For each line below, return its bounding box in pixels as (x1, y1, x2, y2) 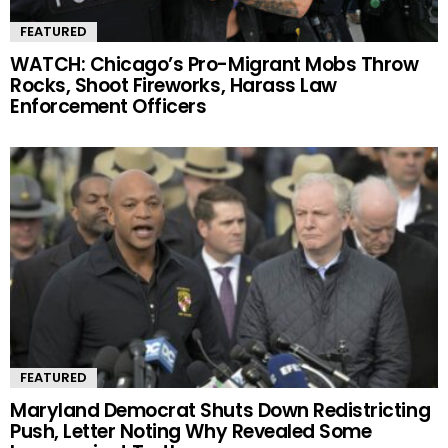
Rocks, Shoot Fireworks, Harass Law (10, 71, 337, 99)
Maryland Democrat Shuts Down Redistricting (10, 396, 431, 424)
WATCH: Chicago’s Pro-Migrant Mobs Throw (10, 50, 419, 78)
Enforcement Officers (10, 92, 207, 120)
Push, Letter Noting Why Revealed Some (10, 417, 372, 445)
